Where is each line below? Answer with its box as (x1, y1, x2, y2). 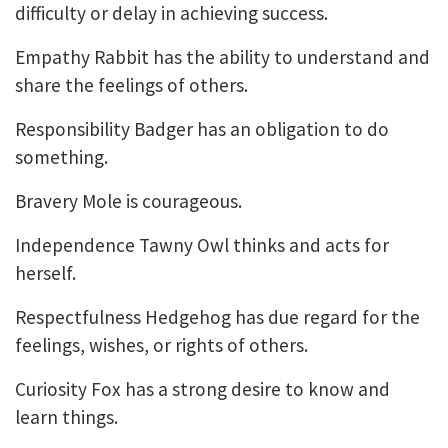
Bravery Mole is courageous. (15, 189, 246, 214)
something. (15, 145, 112, 170)
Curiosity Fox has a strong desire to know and (15, 377, 390, 402)
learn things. (15, 405, 122, 430)
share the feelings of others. (15, 73, 252, 98)
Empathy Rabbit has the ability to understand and (15, 45, 430, 70)
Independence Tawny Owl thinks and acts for (15, 233, 389, 258)
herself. (15, 261, 76, 286)
